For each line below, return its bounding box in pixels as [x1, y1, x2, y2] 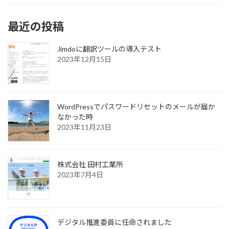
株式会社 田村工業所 [57, 159, 123, 169]
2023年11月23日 [57, 122, 111, 131]
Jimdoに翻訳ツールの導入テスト [57, 44, 162, 53]
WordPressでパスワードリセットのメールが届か [57, 102, 215, 111]
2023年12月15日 [57, 54, 111, 63]
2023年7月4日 [57, 170, 103, 179]
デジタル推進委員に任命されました [57, 217, 172, 226]
